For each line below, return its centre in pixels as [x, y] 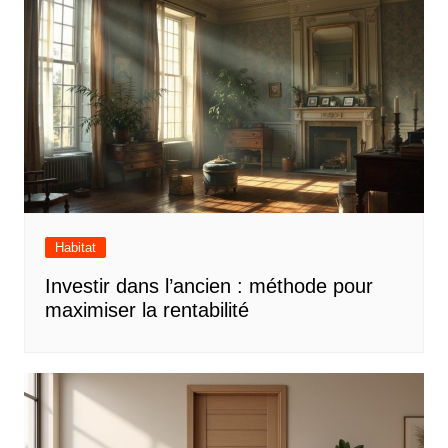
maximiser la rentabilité [146, 309]
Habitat [75, 247]
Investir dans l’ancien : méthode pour [208, 285]
